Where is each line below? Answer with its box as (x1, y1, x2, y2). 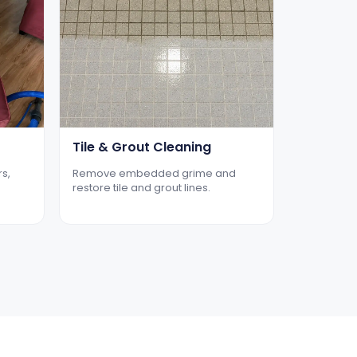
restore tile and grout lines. (72, 179, 210, 195)
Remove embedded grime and (72, 165, 236, 181)
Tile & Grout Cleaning (72, 137, 211, 156)
